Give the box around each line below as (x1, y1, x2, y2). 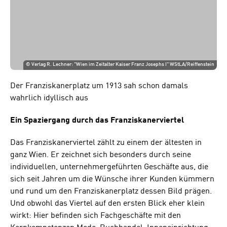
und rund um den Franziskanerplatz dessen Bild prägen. (10, 187, 212, 196)
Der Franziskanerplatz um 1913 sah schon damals (10, 82, 188, 90)
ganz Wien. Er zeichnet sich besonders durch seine (10, 150, 191, 159)
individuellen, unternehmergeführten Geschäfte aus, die (10, 163, 208, 171)
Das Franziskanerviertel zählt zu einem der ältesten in (10, 138, 202, 147)
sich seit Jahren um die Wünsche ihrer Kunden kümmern (10, 175, 214, 183)
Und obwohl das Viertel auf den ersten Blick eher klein (10, 199, 205, 208)
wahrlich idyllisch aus (10, 94, 94, 102)
